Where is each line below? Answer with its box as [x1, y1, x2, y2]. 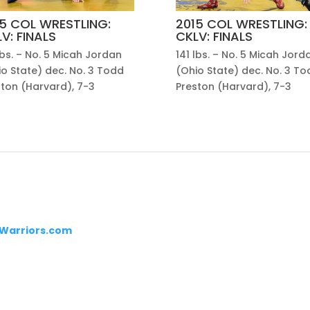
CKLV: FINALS [175, 28, 253, 46]
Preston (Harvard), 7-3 [175, 79, 291, 93]
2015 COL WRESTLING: [175, 15, 307, 33]
